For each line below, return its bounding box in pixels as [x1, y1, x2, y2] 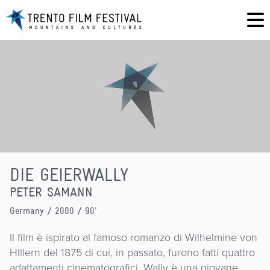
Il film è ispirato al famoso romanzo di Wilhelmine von [10, 229, 257, 244]
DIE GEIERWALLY [10, 164, 128, 184]
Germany [10, 204, 44, 216]
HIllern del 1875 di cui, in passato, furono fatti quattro [10, 244, 255, 259]
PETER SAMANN [10, 184, 93, 199]
